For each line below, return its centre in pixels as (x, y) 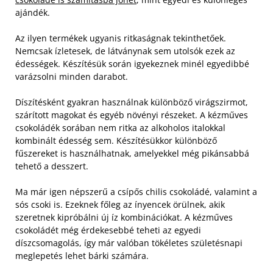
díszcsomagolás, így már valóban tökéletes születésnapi (129, 243)
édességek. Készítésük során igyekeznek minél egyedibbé (132, 64)
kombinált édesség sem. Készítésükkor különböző (116, 140)
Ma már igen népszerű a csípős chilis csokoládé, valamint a (136, 192)
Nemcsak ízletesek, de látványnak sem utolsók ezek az (125, 51)
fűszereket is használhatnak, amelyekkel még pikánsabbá (132, 153)
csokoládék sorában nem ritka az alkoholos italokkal (120, 128)
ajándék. (33, 12)
